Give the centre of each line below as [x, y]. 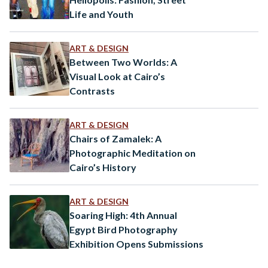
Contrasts [92, 90]
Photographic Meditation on [133, 153]
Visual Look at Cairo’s [117, 76]
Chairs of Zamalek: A [115, 138]
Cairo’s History [103, 167]
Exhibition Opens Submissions [136, 243]
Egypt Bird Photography [124, 229]
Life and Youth [101, 14]
